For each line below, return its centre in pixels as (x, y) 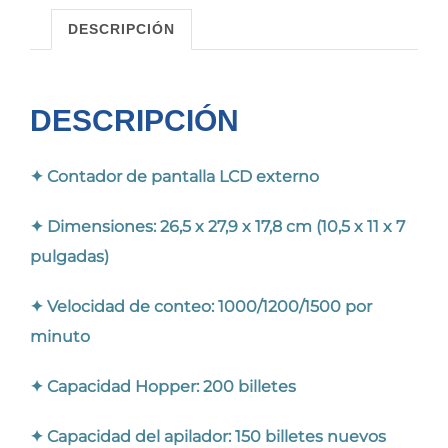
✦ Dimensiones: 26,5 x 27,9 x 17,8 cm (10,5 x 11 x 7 (217, 227)
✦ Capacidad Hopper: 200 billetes (163, 387)
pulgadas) (69, 257)
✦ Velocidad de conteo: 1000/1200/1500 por (201, 307)
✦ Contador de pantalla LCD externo (174, 177)
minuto (60, 337)
